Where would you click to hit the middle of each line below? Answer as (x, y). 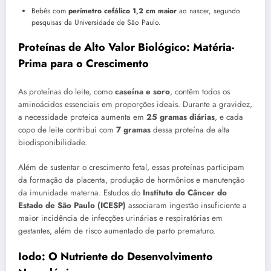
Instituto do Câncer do (185, 192)
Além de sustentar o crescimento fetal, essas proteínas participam (131, 167)
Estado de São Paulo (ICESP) (72, 205)
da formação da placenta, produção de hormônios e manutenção (131, 180)
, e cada (229, 117)
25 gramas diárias (181, 117)
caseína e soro (142, 92)
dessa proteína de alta (190, 130)
